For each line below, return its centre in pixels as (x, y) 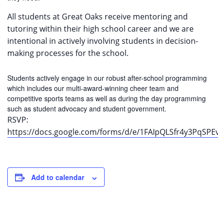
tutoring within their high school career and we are (100, 29)
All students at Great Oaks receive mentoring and (98, 17)
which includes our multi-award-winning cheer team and (93, 88)
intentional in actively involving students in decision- (103, 41)
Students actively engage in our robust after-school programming (107, 78)
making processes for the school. (68, 53)
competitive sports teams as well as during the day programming (107, 99)
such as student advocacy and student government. (87, 109)
